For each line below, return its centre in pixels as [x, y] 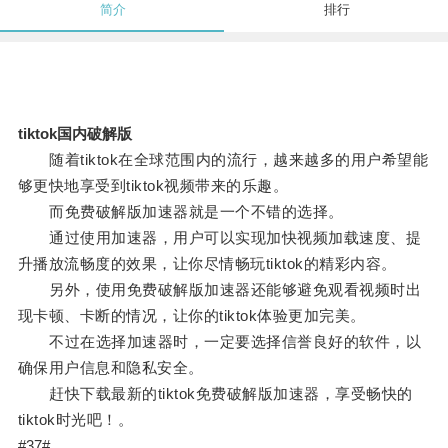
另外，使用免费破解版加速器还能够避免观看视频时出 [219, 290]
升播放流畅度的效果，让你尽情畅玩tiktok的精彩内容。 [207, 264]
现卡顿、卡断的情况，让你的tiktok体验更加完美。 [191, 316]
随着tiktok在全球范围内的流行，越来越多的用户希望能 [223, 160]
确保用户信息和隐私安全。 [110, 368]
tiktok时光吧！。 [75, 420]
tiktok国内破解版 [74, 134]
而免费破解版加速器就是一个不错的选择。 [180, 212]
